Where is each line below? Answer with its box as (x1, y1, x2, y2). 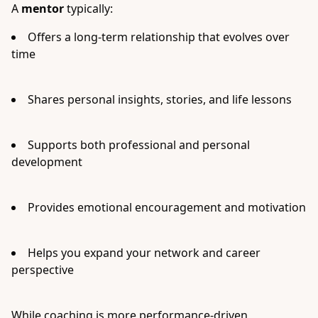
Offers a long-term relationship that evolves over (28, 29, 290, 45)
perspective (11, 262, 74, 278)
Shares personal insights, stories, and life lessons (28, 92, 292, 107)
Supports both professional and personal (28, 137, 250, 153)
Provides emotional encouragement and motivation (28, 199, 306, 215)
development (11, 154, 82, 170)
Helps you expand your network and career (28, 245, 261, 261)
